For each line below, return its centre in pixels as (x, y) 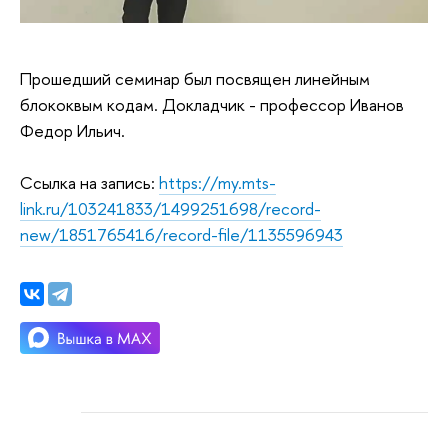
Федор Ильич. (72, 131)
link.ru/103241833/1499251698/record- (170, 209)
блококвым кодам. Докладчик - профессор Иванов (212, 105)
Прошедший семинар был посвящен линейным (195, 79)
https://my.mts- (217, 183)
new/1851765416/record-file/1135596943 (181, 235)
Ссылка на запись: (89, 183)
